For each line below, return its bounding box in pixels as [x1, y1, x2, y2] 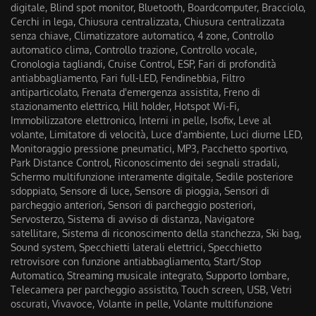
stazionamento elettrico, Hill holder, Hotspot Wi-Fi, [11, 100, 239, 112]
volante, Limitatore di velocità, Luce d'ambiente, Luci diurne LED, [11, 128, 303, 140]
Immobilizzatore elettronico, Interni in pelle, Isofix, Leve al [11, 114, 271, 126]
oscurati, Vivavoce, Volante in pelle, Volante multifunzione [11, 298, 273, 310]
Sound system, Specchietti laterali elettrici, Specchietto [11, 241, 262, 253]
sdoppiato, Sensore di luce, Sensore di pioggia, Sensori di [11, 185, 269, 197]
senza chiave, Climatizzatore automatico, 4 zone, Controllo [11, 30, 274, 42]
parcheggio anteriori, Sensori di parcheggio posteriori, [11, 199, 255, 211]
